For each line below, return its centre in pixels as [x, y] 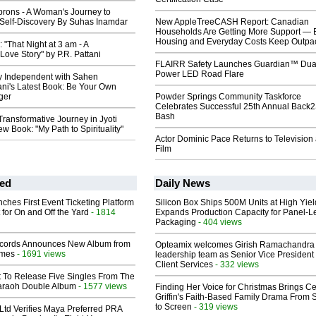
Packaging [176, 223]
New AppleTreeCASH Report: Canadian [232, 22]
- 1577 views [102, 286]
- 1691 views [40, 254]
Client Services [184, 265]
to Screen [174, 307]
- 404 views [219, 222]
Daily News [183, 183]
